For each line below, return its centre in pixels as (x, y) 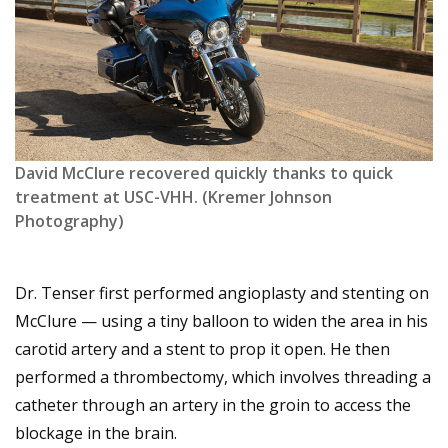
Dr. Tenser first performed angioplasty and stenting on (222, 293)
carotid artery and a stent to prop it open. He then (202, 349)
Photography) (69, 221)
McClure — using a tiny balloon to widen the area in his (221, 321)
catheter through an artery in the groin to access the (213, 405)
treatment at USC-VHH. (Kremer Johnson (173, 197)
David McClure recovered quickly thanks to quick (204, 173)
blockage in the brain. (96, 433)
